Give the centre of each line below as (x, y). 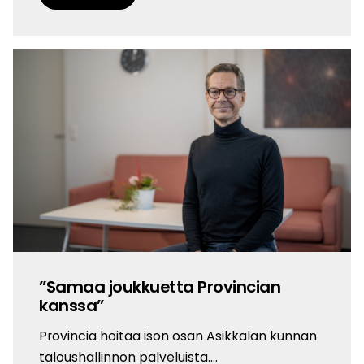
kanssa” (71, 306)
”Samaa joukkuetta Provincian (160, 287)
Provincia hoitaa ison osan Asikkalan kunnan (178, 336)
